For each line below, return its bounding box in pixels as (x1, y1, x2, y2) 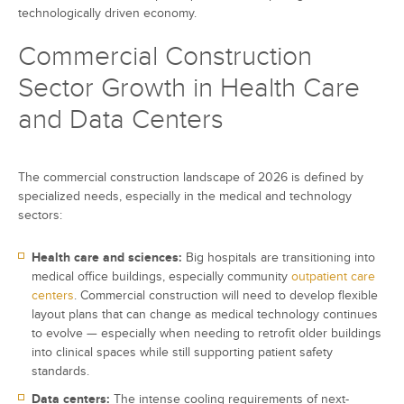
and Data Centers (18, 104, 224, 137)
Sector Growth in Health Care (18, 72, 360, 106)
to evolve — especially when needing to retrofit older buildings (32, 326, 381, 342)
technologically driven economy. (18, 5, 197, 22)
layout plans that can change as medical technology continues (32, 307, 378, 323)
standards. (32, 363, 89, 380)
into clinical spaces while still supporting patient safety (32, 344, 333, 361)
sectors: (18, 207, 62, 224)
